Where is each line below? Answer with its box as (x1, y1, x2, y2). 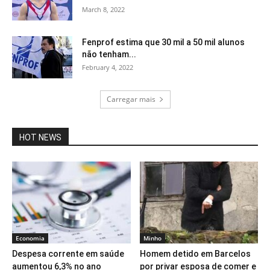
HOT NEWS (19, 133, 61, 143)
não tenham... (82, 49, 136, 60)
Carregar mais (106, 94, 155, 105)
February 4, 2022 (82, 63, 133, 72)
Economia (16, 233, 45, 242)
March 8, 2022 (82, 5, 125, 14)
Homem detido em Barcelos (139, 248, 251, 259)
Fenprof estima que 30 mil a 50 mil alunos (82, 37, 245, 48)
